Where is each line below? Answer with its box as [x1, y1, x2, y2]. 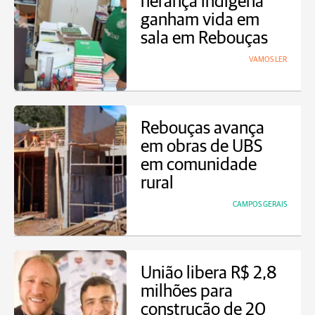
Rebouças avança [141, 120, 264, 137]
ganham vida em [141, 11, 259, 29]
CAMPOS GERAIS [233, 200, 287, 208]
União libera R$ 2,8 [141, 264, 277, 282]
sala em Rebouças [141, 30, 268, 47]
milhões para [141, 283, 233, 300]
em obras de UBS [141, 138, 262, 155]
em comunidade [141, 156, 257, 174]
